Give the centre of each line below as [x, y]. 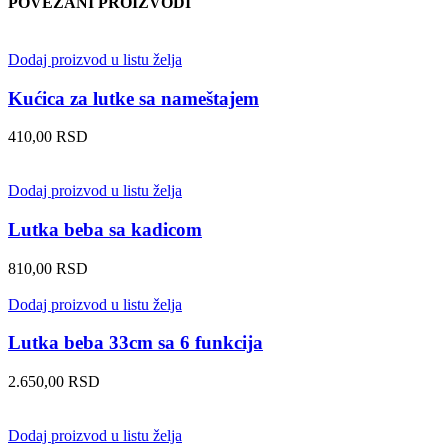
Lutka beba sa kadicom [105, 229]
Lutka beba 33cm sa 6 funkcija [135, 343]
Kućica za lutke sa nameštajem [133, 98]
